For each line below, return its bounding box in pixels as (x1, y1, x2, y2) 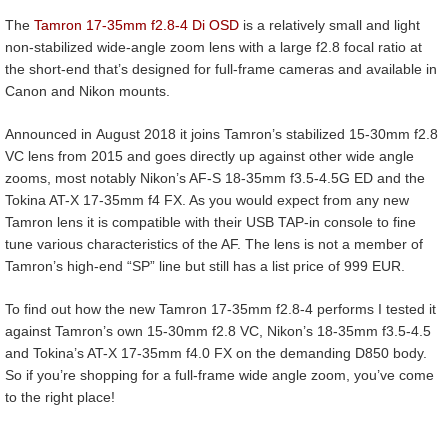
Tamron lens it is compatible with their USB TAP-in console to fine (5, 213, 416, 230)
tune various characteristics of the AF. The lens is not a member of (5, 235, 423, 252)
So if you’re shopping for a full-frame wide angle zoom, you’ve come (5, 366, 434, 383)
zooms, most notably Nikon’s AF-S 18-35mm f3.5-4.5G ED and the (5, 169, 425, 186)
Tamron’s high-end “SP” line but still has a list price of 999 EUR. (5, 257, 405, 274)
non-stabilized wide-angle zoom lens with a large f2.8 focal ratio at (5, 38, 422, 55)
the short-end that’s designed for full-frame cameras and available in (5, 60, 437, 77)
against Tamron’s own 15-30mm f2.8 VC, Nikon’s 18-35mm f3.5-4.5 (5, 322, 431, 339)
